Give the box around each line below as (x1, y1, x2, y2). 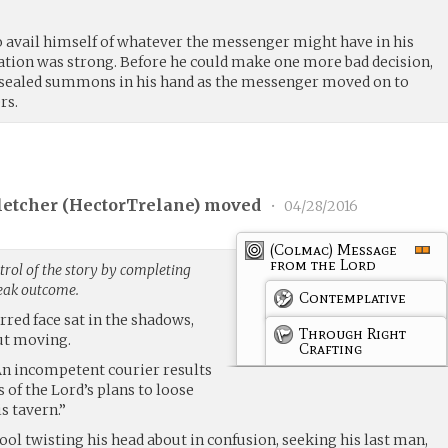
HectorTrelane (69, 195, 194, 216)
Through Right (299, 323, 407, 343)
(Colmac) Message (270, 239, 398, 259)
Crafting (299, 338, 363, 358)
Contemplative (299, 287, 407, 307)
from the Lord (270, 254, 377, 274)
